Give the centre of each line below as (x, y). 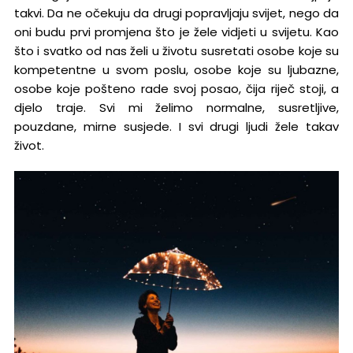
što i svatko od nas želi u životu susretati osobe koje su (176, 50)
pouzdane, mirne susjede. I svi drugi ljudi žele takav (176, 126)
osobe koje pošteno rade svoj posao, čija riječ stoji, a (176, 88)
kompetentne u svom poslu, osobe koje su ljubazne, (176, 69)
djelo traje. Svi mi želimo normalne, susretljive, (176, 107)
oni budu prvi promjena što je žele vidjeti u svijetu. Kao (176, 32)
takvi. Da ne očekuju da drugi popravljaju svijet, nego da (176, 13)
